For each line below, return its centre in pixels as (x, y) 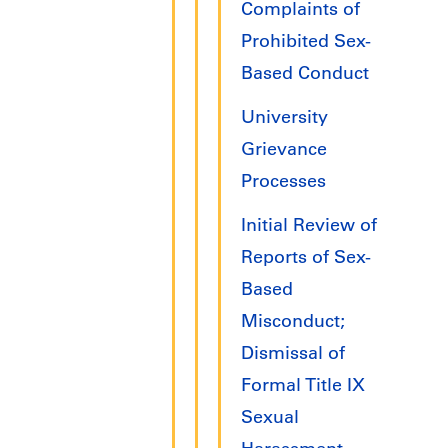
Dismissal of (293, 353)
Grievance (284, 149)
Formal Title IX (303, 385)
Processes (283, 181)
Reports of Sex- (306, 257)
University (284, 117)
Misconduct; (293, 321)
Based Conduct (305, 73)
